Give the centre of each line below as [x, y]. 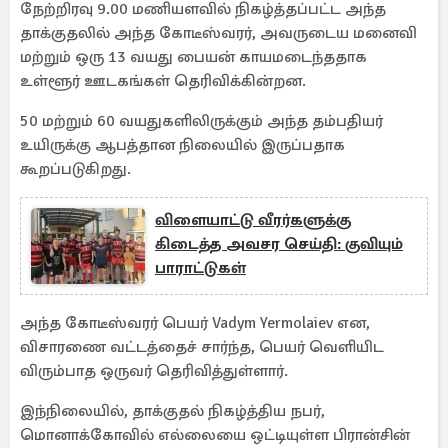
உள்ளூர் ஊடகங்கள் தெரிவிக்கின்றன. [163, 81]
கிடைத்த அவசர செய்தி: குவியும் [279, 244]
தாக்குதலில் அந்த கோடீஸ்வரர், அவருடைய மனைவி [218, 33]
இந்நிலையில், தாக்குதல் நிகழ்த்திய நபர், [172, 411]
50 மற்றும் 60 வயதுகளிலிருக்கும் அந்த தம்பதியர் [201, 121]
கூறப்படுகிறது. [75, 169]
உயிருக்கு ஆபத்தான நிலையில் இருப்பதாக [182, 145]
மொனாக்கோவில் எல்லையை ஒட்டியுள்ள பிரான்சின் [215, 435]
